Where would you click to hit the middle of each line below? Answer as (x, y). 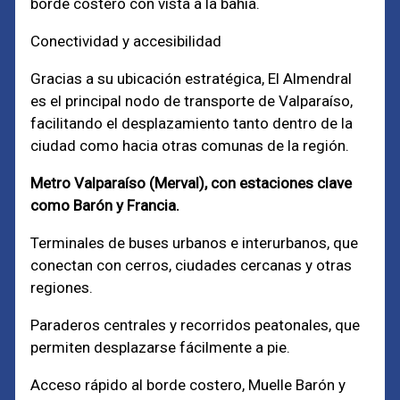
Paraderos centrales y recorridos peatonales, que (196, 325)
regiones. (62, 287)
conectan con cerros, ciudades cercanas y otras (192, 265)
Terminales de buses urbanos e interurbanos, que (195, 243)
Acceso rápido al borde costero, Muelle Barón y (188, 385)
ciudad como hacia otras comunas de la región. (190, 146)
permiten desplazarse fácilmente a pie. (161, 347)
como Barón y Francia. (105, 205)
